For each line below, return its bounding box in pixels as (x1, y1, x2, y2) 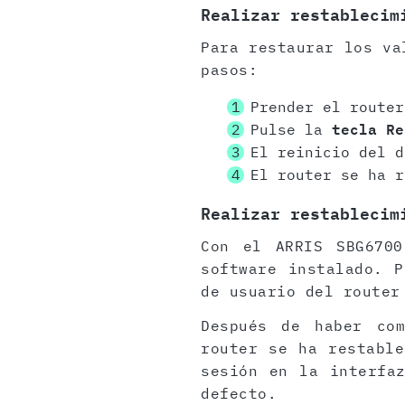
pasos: (201, 61, 258, 80)
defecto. (201, 384, 277, 403)
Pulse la (250, 120, 332, 139)
